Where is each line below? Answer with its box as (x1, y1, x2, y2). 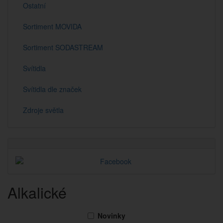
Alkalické (7, 182, 67, 203)
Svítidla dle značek (23, 84, 82, 94)
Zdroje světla (23, 105, 64, 115)
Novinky (98, 211, 125, 221)
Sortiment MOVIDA (23, 21, 82, 31)
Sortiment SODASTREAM (23, 42, 103, 52)
